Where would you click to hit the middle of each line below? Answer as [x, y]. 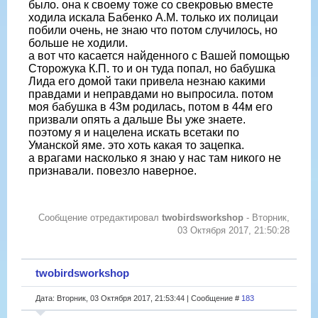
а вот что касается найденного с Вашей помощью [159, 55]
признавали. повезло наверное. [113, 170]
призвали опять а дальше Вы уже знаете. [137, 119]
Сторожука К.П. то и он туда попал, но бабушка [152, 68]
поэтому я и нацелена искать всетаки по [134, 132]
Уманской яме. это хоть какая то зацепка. [136, 145]
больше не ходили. [78, 43]
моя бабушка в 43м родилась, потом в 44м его [150, 106]
